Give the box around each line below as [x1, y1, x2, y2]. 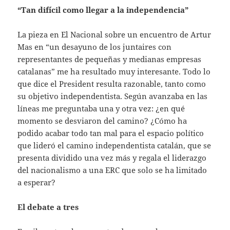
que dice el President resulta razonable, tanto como [17, 78, 206, 89]
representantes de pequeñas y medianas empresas [17, 53, 202, 64]
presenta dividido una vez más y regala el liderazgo [17, 152, 207, 163]
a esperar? [17, 177, 56, 187]
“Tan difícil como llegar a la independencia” [17, 4, 189, 15]
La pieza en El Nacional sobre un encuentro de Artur [17, 29, 212, 40]
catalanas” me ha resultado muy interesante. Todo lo [17, 66, 211, 76]
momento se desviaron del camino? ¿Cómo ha [17, 115, 187, 126]
